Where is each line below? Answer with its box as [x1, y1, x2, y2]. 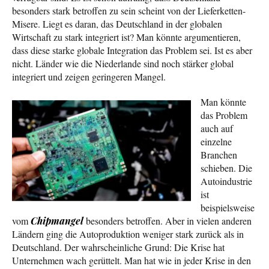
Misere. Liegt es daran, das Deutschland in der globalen [12, 17, 222, 30]
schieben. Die [201, 161, 252, 174]
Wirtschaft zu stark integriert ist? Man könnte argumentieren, [12, 30, 241, 43]
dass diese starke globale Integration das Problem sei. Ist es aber [12, 43, 252, 56]
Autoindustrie [201, 174, 252, 187]
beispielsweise [201, 201, 255, 214]
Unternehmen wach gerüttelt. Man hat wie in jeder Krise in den [12, 253, 251, 267]
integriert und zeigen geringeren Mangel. [12, 70, 166, 83]
